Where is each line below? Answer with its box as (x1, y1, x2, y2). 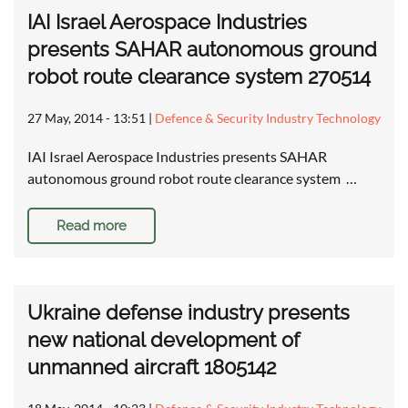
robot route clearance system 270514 (27, 65, 371, 89)
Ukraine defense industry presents (27, 301, 350, 325)
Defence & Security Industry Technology (155, 110, 381, 127)
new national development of (27, 328, 300, 352)
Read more (56, 218, 127, 235)
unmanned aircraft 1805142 (27, 355, 276, 380)
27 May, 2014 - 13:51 (27, 110, 146, 127)
